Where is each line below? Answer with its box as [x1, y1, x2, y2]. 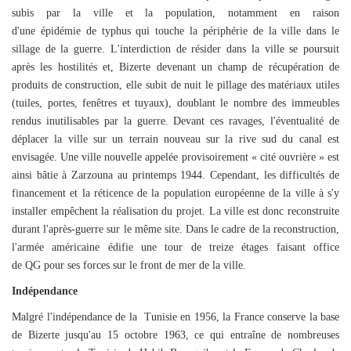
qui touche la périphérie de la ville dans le [130, 25, 340, 37]
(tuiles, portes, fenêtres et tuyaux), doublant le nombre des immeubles [12, 97, 339, 109]
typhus [101, 25, 131, 37]
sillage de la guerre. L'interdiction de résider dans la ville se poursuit [12, 43, 339, 55]
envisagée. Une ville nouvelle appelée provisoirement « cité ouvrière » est [12, 151, 339, 163]
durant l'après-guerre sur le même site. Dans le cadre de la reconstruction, [12, 223, 339, 235]
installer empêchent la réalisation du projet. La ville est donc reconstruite [12, 205, 339, 217]
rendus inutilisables [12, 115, 99, 127]
